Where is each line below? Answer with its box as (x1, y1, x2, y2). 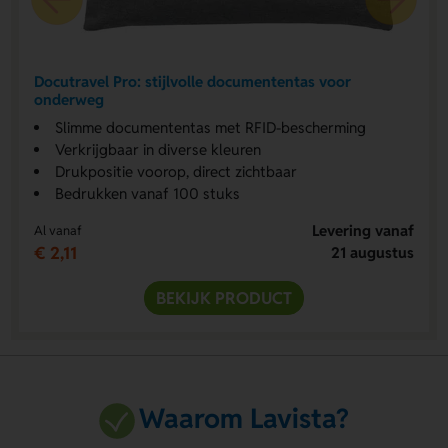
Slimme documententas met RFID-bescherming (54, 117, 366, 137)
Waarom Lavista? (138, 401, 349, 437)
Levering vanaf (312, 220, 415, 240)
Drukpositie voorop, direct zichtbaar (54, 161, 297, 181)
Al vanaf (33, 221, 82, 239)
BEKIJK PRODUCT (156, 286, 292, 309)
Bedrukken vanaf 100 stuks (54, 183, 240, 203)
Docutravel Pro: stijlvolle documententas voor (33, 72, 351, 92)
